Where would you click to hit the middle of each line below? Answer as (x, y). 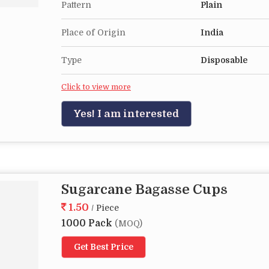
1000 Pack (88, 223)
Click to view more (96, 87)
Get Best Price (104, 247)
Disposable (224, 60)
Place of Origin (93, 32)
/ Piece (105, 208)
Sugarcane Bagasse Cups (144, 189)
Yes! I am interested (126, 114)
